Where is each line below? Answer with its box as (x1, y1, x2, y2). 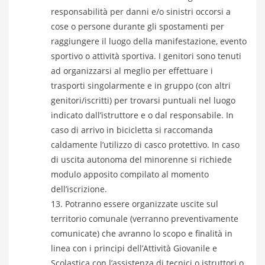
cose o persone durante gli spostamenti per (51, 21, 224, 32)
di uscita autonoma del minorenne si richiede (51, 154, 232, 165)
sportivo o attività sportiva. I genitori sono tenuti (51, 50, 241, 62)
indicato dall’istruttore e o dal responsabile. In (51, 109, 234, 121)
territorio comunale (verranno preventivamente (51, 213, 238, 224)
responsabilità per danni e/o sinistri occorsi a (51, 6, 231, 17)
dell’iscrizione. (51, 183, 107, 195)
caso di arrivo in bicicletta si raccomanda (51, 124, 213, 135)
